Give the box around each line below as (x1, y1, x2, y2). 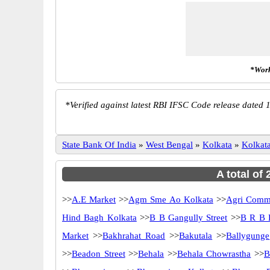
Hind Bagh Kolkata (62, 213, 137, 222)
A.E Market (72, 195, 116, 204)
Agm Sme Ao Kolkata (128, 195, 213, 204)
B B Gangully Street (149, 213, 228, 222)
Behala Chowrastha (177, 249, 251, 259)
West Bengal (146, 140, 193, 149)
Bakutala (179, 231, 213, 240)
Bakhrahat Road (102, 231, 166, 240)
